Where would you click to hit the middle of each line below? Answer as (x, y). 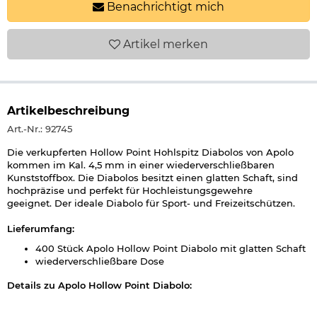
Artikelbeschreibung (68, 110)
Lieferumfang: (41, 228)
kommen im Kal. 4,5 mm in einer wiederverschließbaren (141, 165)
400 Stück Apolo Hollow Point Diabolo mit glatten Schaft (171, 248)
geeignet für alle (76, 305)
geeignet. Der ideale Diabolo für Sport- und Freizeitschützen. (151, 203)
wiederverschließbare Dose (100, 261)
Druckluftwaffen (156, 305)
